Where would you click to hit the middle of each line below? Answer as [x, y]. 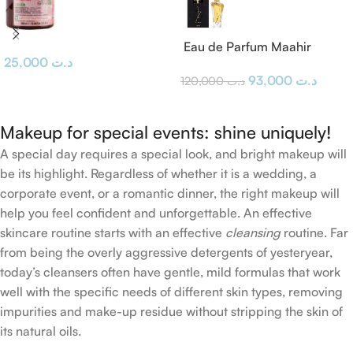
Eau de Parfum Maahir [246, 47]
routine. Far [314, 232]
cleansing [253, 232]
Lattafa [202, 64]
